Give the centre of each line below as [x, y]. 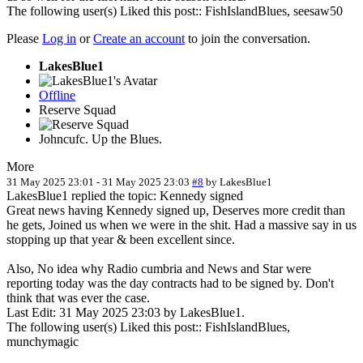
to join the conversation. [248, 38]
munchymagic [43, 341]
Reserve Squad [77, 109]
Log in [59, 38]
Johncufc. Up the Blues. [100, 139]
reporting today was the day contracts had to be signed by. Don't [170, 283]
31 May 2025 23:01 [50, 181]
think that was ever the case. [78, 297]
